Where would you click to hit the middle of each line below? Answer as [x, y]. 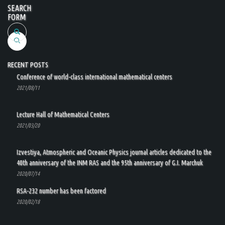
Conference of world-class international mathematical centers [94, 77]
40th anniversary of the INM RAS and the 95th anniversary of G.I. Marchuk [110, 163]
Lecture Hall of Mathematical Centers [63, 115]
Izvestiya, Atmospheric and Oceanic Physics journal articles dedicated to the [114, 152]
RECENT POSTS [28, 65]
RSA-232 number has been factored [61, 191]
